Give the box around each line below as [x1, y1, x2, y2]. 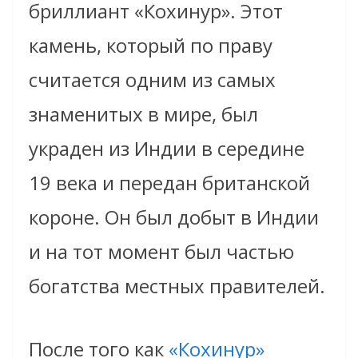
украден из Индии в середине [29, 135, 304, 162]
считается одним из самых [29, 66, 276, 93]
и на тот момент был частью [29, 238, 294, 265]
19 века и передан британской [29, 169, 310, 197]
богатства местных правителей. [29, 272, 325, 300]
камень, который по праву [29, 32, 272, 59]
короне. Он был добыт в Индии [29, 204, 319, 231]
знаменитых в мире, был [29, 101, 258, 128]
